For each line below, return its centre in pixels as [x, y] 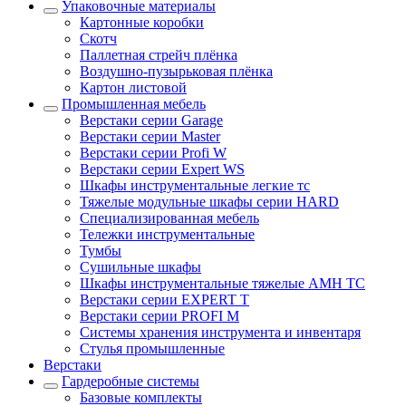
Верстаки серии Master [150, 136]
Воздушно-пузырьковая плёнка [176, 71]
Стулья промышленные [152, 348]
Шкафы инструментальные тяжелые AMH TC [222, 283]
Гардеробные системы [130, 381]
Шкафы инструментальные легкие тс [195, 185]
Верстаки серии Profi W [153, 152]
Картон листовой [133, 87]
